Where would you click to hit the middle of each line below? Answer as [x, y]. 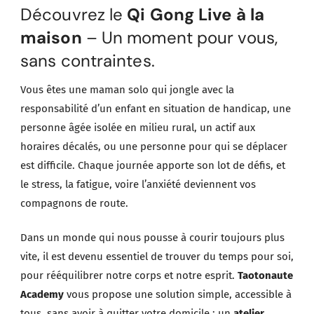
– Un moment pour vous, [179, 37]
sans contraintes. [88, 60]
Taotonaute [265, 276]
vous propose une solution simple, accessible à [178, 295]
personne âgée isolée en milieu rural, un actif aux [138, 127]
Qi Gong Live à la [196, 14]
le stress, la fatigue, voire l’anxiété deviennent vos [138, 184]
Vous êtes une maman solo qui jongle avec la [127, 89]
